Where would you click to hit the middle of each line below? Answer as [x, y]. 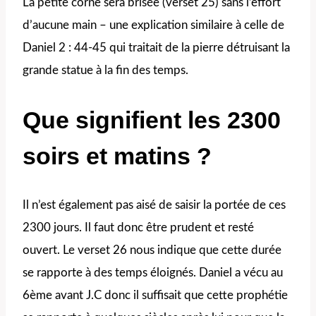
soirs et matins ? [117, 156]
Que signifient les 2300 [152, 120]
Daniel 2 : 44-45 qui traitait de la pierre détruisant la [156, 48]
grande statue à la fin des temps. [105, 71]
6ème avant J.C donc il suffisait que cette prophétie [155, 295]
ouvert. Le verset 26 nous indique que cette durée [152, 250]
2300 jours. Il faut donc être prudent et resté [138, 227]
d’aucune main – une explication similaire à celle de [153, 25]
